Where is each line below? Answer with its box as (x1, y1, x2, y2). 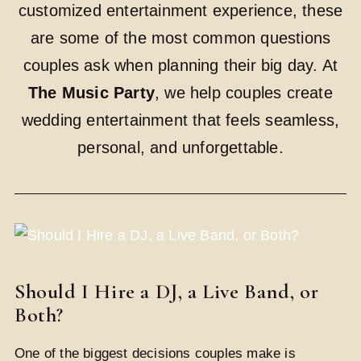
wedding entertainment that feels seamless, (21, 111, 340, 130)
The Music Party (28, 84, 156, 102)
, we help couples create (155, 84, 333, 102)
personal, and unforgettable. (77, 139, 284, 157)
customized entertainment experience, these (18, 2, 343, 20)
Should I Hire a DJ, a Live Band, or (15, 278, 320, 304)
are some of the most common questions (30, 29, 331, 48)
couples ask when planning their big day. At (23, 56, 338, 75)
